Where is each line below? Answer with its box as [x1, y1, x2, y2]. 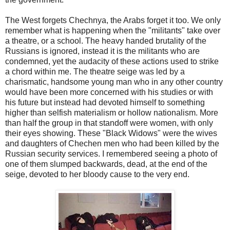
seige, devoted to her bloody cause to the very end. [5, 169, 189, 179]
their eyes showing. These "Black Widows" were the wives [5, 128, 217, 138]
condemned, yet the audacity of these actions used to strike [5, 56, 219, 66]
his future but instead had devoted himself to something [5, 98, 205, 107]
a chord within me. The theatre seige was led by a [5, 67, 185, 76]
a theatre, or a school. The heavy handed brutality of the [5, 36, 206, 45]
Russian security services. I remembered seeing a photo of [5, 149, 217, 158]
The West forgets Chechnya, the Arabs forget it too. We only [5, 15, 221, 25]
